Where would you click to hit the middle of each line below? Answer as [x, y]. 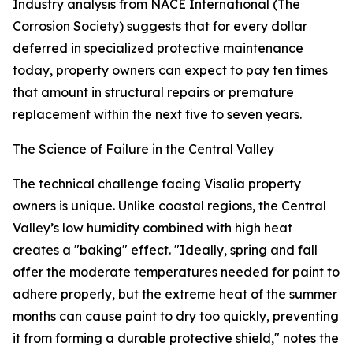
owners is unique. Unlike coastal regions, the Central [169, 206]
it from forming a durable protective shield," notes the [176, 338]
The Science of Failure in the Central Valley [143, 149]
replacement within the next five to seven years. [157, 115]
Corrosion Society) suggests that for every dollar [160, 26]
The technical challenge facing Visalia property [157, 184]
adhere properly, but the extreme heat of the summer [175, 294]
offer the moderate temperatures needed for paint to [176, 272]
